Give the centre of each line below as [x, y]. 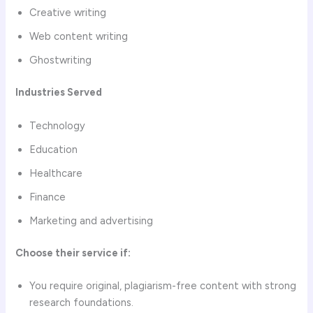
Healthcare [56, 173]
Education [54, 149]
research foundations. [82, 302]
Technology [58, 125]
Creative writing [68, 13]
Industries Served [59, 93]
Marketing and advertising [92, 220]
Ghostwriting [61, 60]
